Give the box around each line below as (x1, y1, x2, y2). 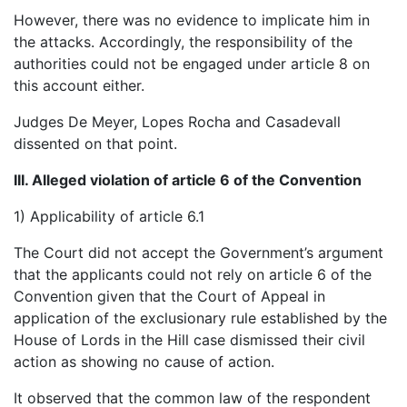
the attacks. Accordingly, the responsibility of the (14, 33, 352, 52)
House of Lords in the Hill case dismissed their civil (14, 331, 365, 350)
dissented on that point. (14, 134, 177, 154)
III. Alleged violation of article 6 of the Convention (14, 171, 362, 190)
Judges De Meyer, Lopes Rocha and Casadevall (14, 113, 341, 132)
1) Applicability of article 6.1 (14, 207, 204, 226)
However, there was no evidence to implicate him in (14, 11, 370, 30)
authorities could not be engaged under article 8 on (14, 55, 370, 74)
